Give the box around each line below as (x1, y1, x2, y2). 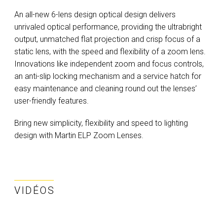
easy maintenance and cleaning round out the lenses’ (14, 84, 197, 93)
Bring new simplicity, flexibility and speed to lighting (14, 118, 188, 128)
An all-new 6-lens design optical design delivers (14, 10, 176, 19)
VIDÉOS (14, 184, 55, 196)
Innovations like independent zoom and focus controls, (14, 59, 204, 69)
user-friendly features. (14, 96, 89, 106)
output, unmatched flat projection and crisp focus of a (14, 35, 200, 44)
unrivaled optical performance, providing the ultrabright (14, 22, 202, 32)
